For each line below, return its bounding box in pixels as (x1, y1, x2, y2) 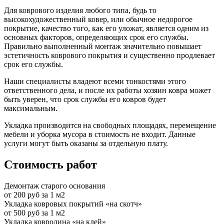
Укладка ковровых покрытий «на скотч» (4, 199, 142, 208)
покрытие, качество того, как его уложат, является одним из (4, 24, 208, 33)
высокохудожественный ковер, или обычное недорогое (4, 15, 192, 24)
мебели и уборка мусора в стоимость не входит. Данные (4, 130, 195, 139)
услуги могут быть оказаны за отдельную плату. (4, 139, 168, 148)
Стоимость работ (4, 158, 97, 171)
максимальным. (4, 104, 57, 113)
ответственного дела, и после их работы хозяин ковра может (4, 86, 211, 95)
